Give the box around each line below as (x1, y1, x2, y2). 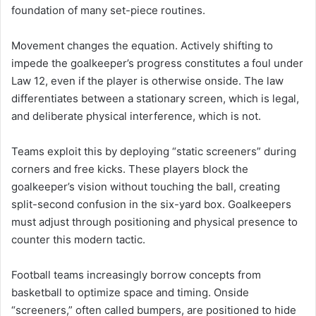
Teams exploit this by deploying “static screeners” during (11, 144, 296, 158)
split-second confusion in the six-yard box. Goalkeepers (11, 197, 291, 211)
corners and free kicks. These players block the (11, 162, 248, 176)
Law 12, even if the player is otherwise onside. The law (11, 73, 284, 87)
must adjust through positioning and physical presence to (11, 214, 298, 229)
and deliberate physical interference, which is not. (11, 109, 261, 123)
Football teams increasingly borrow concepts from (11, 267, 261, 281)
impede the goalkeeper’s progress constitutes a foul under (11, 56, 303, 70)
